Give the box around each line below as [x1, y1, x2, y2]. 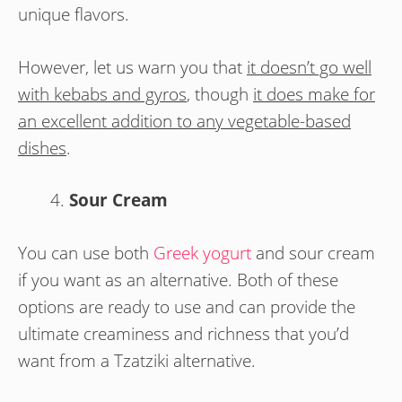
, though [187, 82, 253, 106]
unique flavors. [18, 3, 129, 27]
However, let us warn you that [18, 55, 247, 79]
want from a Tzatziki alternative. [18, 348, 256, 372]
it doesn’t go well [247, 55, 371, 79]
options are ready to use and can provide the [18, 294, 355, 319]
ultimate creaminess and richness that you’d [18, 321, 349, 345]
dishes [18, 135, 66, 160]
